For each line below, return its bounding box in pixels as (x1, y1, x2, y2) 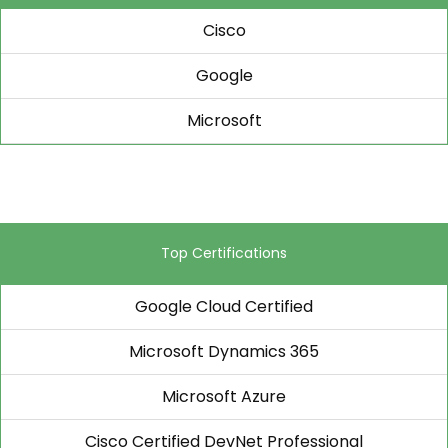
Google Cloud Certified (135, 295, 313, 318)
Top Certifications (161, 243, 287, 263)
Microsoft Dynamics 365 (129, 340, 319, 363)
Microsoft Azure (162, 385, 286, 408)
